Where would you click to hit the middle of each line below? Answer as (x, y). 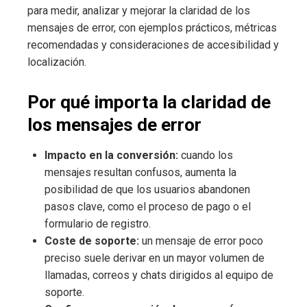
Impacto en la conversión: (111, 155)
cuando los (206, 155)
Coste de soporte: (92, 241)
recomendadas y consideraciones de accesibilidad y (153, 45)
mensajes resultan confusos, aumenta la (140, 172)
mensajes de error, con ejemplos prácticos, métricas (152, 27)
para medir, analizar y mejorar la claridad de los (139, 10)
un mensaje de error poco (201, 241)
